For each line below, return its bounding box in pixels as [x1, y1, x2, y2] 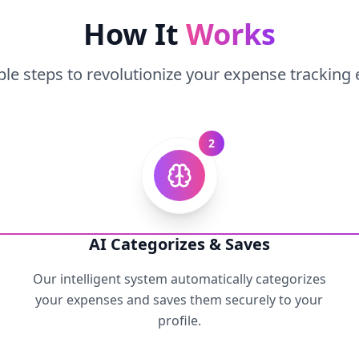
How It [83, 14, 179, 54]
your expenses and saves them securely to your [35, 291, 324, 309]
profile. [157, 312, 201, 329]
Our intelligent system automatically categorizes [32, 270, 326, 288]
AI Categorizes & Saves [88, 233, 270, 255]
